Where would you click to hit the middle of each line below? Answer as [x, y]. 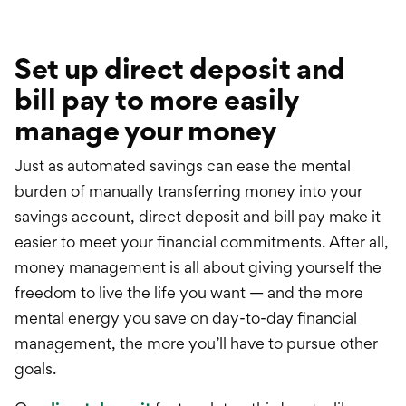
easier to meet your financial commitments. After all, [202, 242]
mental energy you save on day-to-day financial [186, 318]
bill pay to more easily [157, 100]
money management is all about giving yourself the [198, 267]
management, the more [100, 343]
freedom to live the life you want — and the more [189, 293]
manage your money [146, 130]
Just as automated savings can [124, 166]
